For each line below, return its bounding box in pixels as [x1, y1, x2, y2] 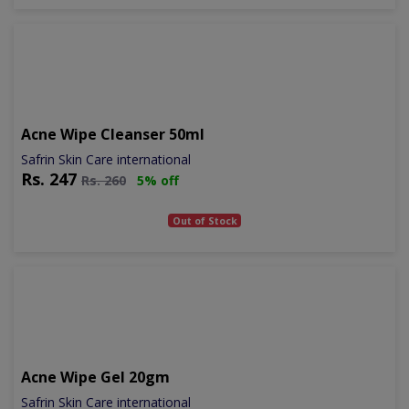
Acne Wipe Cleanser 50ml [21, 123, 204, 144]
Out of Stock [172, 214, 237, 227]
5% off [137, 171, 179, 189]
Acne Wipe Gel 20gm [21, 366, 170, 387]
